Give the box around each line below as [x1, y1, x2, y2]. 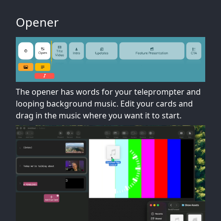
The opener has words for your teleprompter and [16, 86, 201, 97]
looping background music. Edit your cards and [16, 98, 193, 109]
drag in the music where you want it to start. [16, 110, 182, 121]
